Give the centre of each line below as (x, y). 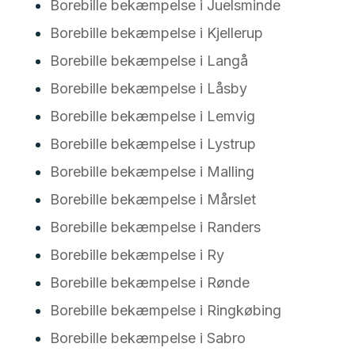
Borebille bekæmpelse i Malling (152, 172)
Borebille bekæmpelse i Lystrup (153, 144)
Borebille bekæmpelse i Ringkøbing (165, 310)
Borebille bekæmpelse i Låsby (148, 88)
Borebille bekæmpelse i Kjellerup (156, 33)
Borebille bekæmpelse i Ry (137, 255)
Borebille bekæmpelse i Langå (149, 61)
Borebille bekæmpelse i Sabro (147, 338)
